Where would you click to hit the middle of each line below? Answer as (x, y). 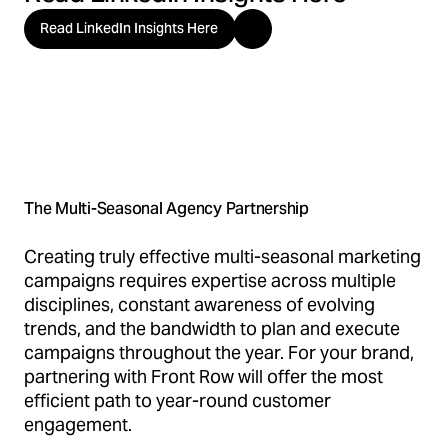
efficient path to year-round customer (177, 400)
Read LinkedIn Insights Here (129, 27)
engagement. (78, 424)
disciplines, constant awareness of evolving (199, 304)
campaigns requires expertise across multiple (210, 280)
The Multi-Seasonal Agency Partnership (166, 208)
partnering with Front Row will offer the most (203, 376)
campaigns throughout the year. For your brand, (219, 352)
